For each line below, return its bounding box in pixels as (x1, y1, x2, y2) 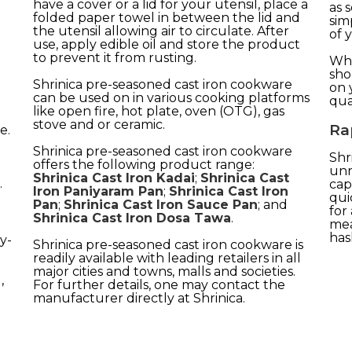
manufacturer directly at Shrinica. (32, 290, 245, 306)
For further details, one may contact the (32, 277, 285, 292)
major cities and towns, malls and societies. (32, 263, 295, 279)
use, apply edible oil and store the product (32, 36, 300, 52)
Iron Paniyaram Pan (32, 183, 163, 199)
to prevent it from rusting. (32, 49, 196, 65)
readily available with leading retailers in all (32, 250, 301, 266)
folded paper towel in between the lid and (32, 9, 300, 25)
